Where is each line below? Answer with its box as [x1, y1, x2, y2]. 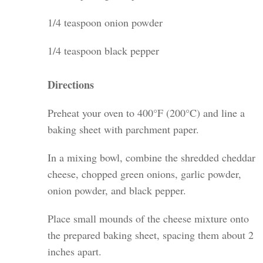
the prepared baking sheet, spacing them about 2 [48, 228, 254, 242]
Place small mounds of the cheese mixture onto [48, 211, 249, 226]
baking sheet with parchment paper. [48, 122, 200, 137]
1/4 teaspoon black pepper [48, 43, 160, 58]
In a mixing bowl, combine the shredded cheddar [48, 150, 256, 165]
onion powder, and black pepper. [48, 183, 187, 198]
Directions [48, 77, 95, 93]
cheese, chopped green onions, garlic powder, [48, 167, 242, 181]
